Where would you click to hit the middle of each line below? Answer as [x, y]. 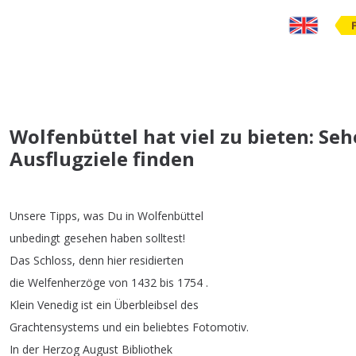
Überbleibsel [146, 305]
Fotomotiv [219, 327]
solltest [164, 238]
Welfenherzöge [67, 283]
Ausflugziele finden [102, 159]
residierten [157, 261]
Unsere [28, 216]
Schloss [53, 261]
